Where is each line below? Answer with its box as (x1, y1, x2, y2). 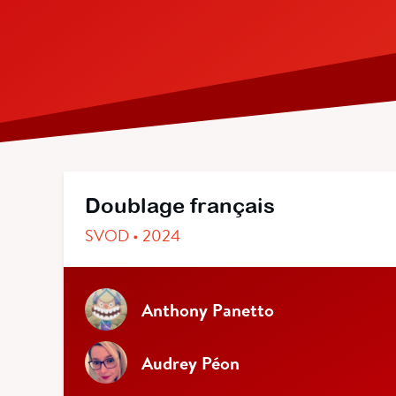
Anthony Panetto (141, 297, 274, 322)
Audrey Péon (141, 350, 240, 375)
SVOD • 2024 (85, 225, 180, 247)
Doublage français (85, 193, 275, 218)
